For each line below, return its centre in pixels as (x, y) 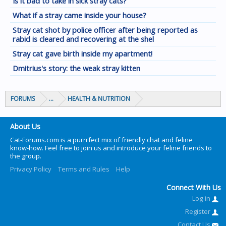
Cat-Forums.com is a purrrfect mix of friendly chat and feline (101, 140)
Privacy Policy (31, 169)
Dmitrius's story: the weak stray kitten (76, 68)
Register (199, 212)
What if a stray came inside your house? (79, 15)
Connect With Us (194, 187)
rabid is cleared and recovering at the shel (83, 39)
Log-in (202, 198)
